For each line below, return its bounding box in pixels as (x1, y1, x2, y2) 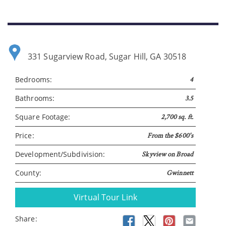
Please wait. (97, 89, 154, 102)
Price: (15, 130, 34, 140)
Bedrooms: (15, 74, 52, 84)
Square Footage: (15, 111, 71, 122)
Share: (15, 213, 37, 223)
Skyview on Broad (142, 149, 193, 159)
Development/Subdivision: (15, 149, 105, 159)
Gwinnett (166, 168, 193, 178)
